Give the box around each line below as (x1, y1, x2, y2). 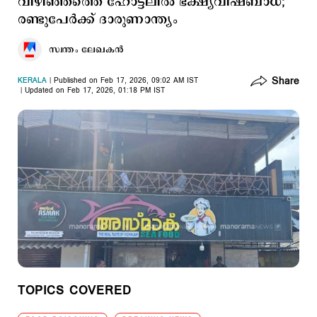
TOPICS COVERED (18, 282, 132, 299)
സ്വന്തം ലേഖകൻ (49, 43, 124, 56)
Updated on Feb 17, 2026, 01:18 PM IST (25, 86, 165, 96)
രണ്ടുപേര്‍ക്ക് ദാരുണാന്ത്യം (18, 11, 177, 29)
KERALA (18, 76, 47, 86)
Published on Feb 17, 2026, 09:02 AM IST (54, 76, 198, 86)
